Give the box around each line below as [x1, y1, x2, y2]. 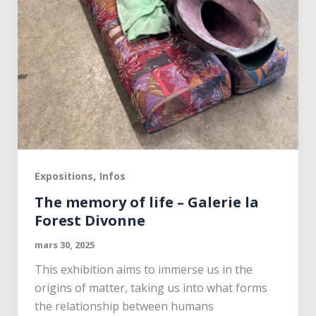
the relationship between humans [34, 298, 214, 315]
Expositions [34, 169, 93, 183]
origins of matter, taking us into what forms [34, 280, 267, 296]
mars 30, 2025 [34, 238, 95, 252]
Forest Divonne [34, 211, 145, 231]
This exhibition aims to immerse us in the [34, 262, 253, 278]
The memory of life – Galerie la [34, 193, 259, 212]
